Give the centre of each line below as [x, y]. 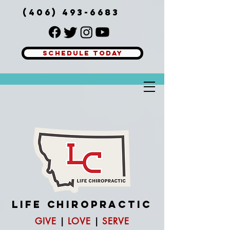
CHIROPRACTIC [99, 204]
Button [86, 79]
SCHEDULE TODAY [82, 53]
